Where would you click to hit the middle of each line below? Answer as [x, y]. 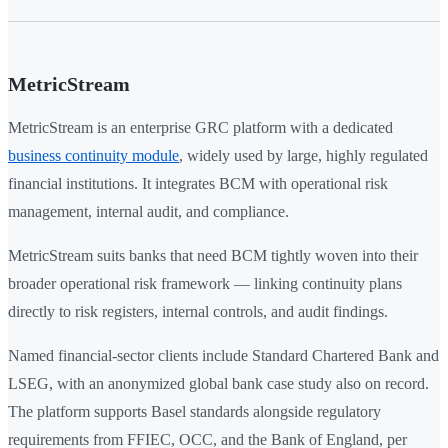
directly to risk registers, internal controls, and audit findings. [198, 312]
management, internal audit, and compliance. [148, 212]
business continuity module [93, 156]
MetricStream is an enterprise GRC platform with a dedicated [200, 128]
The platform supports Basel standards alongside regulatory [194, 412]
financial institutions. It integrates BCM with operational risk [198, 184]
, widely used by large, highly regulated [303, 156]
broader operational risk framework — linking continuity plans [205, 284]
